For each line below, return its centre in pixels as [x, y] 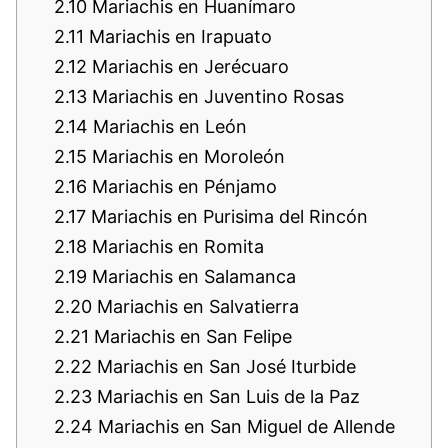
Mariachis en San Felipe [190, 336]
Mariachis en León [167, 126]
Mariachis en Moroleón [186, 156]
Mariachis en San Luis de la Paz [226, 396]
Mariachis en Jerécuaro [188, 66]
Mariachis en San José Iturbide [224, 366]
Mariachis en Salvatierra [195, 306]
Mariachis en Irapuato [178, 36]
